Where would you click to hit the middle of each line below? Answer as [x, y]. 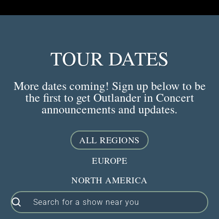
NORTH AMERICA [109, 180]
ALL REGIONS [109, 140]
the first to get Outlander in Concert [109, 98]
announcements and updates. [109, 109]
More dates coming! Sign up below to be [109, 86]
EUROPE [109, 161]
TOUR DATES [109, 58]
